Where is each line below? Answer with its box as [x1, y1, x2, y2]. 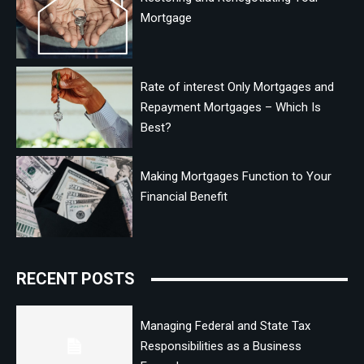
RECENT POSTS [16, 269, 135, 289]
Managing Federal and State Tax [140, 318, 310, 334]
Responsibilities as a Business [140, 339, 301, 354]
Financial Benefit [140, 189, 227, 205]
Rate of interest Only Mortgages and [140, 80, 334, 95]
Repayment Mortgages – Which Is [140, 100, 321, 115]
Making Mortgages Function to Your [140, 169, 331, 184]
